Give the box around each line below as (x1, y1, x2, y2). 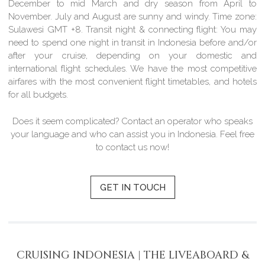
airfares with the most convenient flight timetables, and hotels (8, 76, 257, 87)
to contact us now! (96, 141, 169, 153)
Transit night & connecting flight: (86, 24, 218, 35)
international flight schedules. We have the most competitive (8, 63, 257, 74)
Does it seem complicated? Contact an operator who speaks (12, 115, 253, 127)
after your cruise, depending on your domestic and (8, 50, 257, 61)
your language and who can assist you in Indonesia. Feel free (11, 128, 254, 140)
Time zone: (212, 11, 257, 22)
